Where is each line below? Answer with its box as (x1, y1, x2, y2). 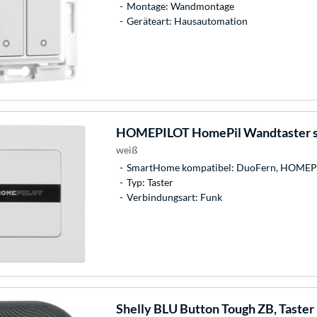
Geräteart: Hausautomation (126, 14, 248, 27)
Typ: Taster (126, 175, 173, 188)
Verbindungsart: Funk (126, 190, 222, 203)
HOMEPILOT (115, 124, 190, 140)
